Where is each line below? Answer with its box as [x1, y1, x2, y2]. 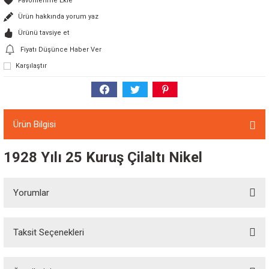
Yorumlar [13, 187, 49, 198]
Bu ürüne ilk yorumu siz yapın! [83, 235, 186, 244]
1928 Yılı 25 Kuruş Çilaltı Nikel [4, 149, 202, 166]
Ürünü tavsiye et [18, 29, 70, 37]
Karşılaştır [16, 62, 47, 70]
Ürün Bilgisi [13, 119, 56, 130]
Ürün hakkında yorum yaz [18, 13, 98, 20]
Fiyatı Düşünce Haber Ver [20, 45, 101, 53]
